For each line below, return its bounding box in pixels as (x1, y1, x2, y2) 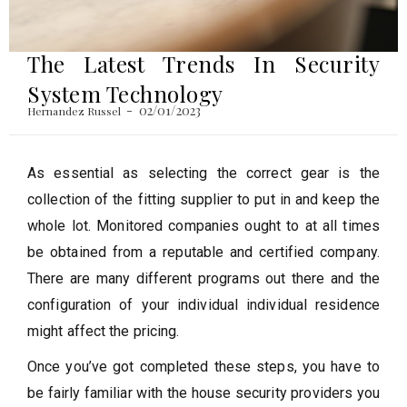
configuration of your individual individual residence (27, 295, 380, 313)
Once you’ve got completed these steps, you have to (27, 357, 380, 375)
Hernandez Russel (27, 103, 122, 118)
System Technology (27, 78, 223, 108)
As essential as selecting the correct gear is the (27, 164, 380, 182)
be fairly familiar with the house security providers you (27, 383, 380, 402)
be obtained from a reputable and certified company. (27, 243, 380, 261)
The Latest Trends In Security (27, 48, 380, 78)
